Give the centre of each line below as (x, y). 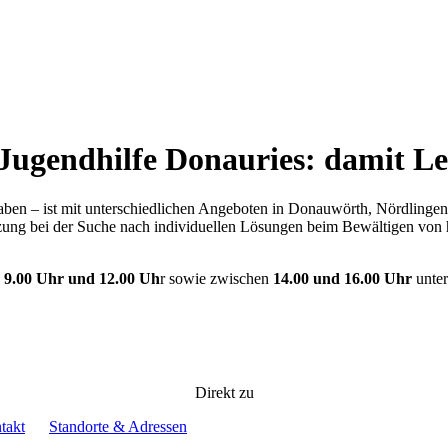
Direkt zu (224, 392)
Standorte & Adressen (118, 426)
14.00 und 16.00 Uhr (342, 278)
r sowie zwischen (216, 278)
